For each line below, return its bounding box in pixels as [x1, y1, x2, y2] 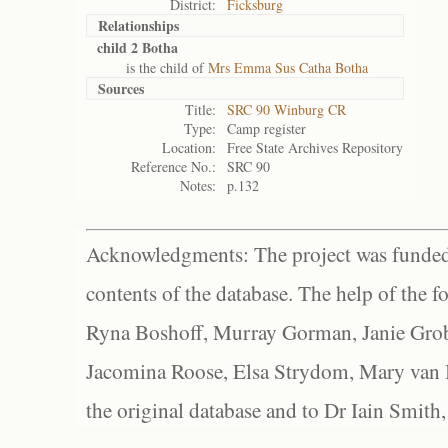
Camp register [227, 119, 306, 138]
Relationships [98, 15, 179, 36]
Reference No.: [131, 157, 216, 176]
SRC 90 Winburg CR [227, 100, 346, 119]
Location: [162, 138, 216, 157]
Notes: [180, 176, 216, 195]
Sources [98, 78, 144, 99]
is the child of [97, 58, 208, 77]
